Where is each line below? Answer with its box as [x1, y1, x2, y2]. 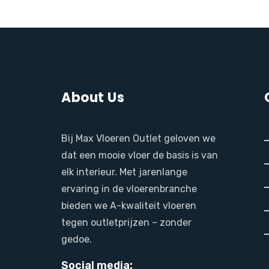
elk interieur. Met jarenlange [61, 166, 187, 178]
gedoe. [61, 233, 92, 245]
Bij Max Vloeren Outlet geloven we [61, 132, 216, 144]
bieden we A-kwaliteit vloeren [61, 199, 196, 211]
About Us [61, 88, 124, 107]
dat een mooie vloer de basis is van [61, 149, 218, 161]
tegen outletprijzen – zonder [61, 216, 192, 228]
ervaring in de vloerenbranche [61, 183, 197, 195]
